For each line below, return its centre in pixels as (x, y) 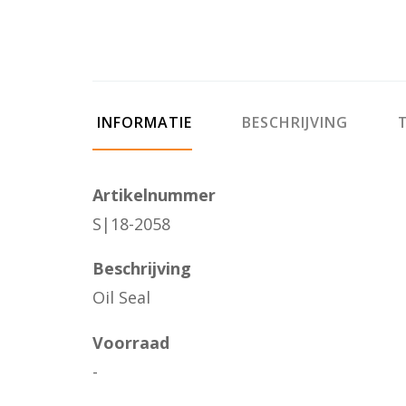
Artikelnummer (154, 194)
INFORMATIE (142, 122)
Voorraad (131, 342)
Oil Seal (121, 297)
